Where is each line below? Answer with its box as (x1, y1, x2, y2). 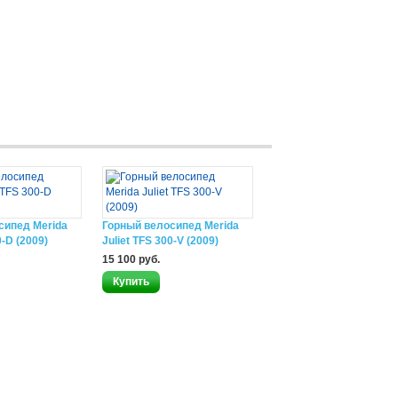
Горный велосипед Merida (102, 219, 239, 232)
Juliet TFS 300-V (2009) (102, 235, 219, 247)
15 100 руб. (102, 253, 160, 266)
